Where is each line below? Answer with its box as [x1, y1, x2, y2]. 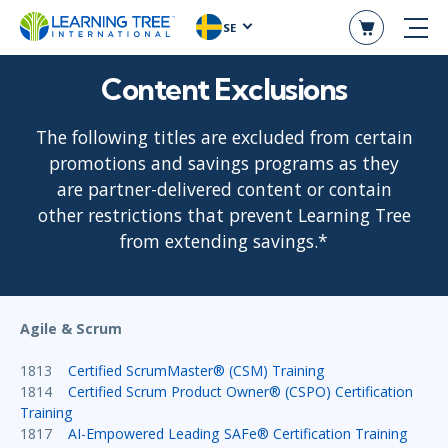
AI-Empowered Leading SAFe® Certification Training [68, 424, 408, 444]
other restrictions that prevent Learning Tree [37, 203, 411, 228]
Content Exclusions [101, 69, 347, 108]
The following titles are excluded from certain [35, 125, 413, 150]
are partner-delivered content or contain [56, 177, 392, 202]
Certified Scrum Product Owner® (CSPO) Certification [68, 382, 413, 402]
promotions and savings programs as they [49, 151, 399, 176]
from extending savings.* [120, 229, 328, 254]
